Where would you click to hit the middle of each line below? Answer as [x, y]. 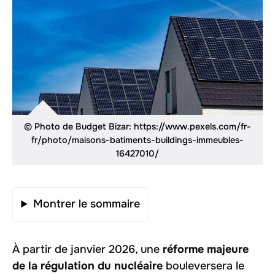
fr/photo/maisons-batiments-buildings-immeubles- [137, 140]
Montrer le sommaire [86, 204]
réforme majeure [206, 249]
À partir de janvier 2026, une [87, 249]
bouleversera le [203, 265]
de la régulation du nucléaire [87, 265]
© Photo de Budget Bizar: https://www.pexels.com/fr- [137, 126]
